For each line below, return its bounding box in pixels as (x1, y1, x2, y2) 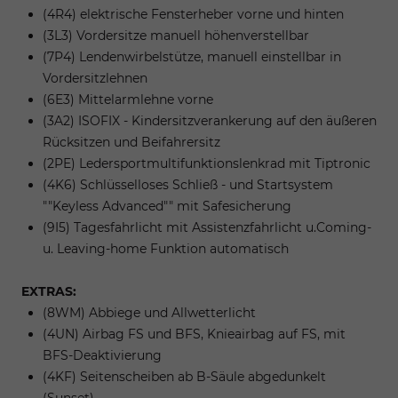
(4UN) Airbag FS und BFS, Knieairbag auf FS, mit (43, 325, 346, 342)
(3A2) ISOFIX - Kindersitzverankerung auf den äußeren (43, 112, 377, 129)
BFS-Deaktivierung (43, 346, 162, 363)
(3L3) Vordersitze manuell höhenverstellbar (43, 27, 309, 44)
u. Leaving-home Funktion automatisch (43, 240, 289, 257)
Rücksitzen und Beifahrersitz (43, 133, 220, 150)
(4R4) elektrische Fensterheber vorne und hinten (43, 5, 344, 22)
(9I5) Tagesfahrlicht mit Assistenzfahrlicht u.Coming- (43, 219, 371, 235)
